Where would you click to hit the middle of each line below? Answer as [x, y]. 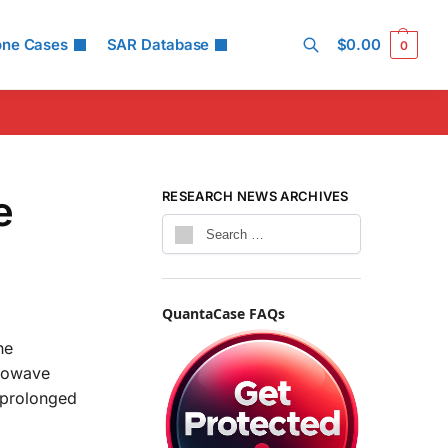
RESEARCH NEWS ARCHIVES [255, 196]
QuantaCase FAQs [224, 314]
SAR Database [158, 44]
